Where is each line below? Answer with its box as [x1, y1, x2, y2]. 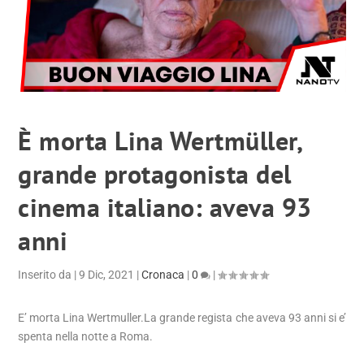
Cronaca [141, 268, 185, 282]
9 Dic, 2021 [79, 268, 135, 282]
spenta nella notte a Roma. [18, 330, 154, 344]
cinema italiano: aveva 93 [18, 190, 312, 225]
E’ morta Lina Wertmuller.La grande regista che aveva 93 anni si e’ [18, 311, 346, 325]
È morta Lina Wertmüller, [18, 123, 302, 158]
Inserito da [18, 268, 75, 282]
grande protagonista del [18, 157, 292, 192]
